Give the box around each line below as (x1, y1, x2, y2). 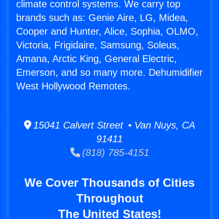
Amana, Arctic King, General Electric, (16, 53, 177, 65)
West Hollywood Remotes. (16, 81, 131, 92)
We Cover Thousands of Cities (24, 176, 195, 190)
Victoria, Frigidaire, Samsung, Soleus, (16, 40, 179, 51)
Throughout (76, 192, 143, 205)
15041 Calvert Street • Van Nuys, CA (31, 120, 195, 131)
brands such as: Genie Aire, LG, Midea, (16, 12, 188, 23)
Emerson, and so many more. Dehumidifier (16, 67, 203, 78)
